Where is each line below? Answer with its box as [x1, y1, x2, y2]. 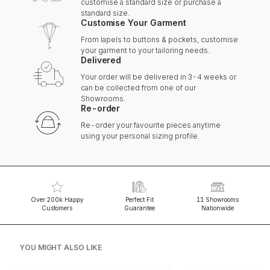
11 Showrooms [196, 195, 239, 203]
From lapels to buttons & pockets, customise [81, 34, 238, 44]
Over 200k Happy [30, 195, 84, 203]
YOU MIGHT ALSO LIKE [19, 242, 102, 252]
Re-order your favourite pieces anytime [81, 120, 221, 130]
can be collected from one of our [81, 83, 196, 92]
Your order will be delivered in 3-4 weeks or [81, 72, 236, 81]
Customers [42, 204, 73, 212]
